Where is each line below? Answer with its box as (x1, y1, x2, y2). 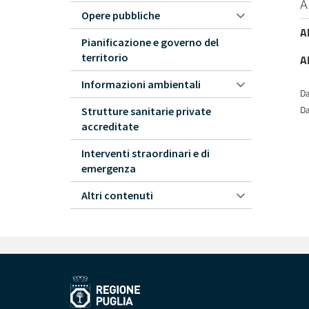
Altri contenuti (81, 188, 153, 202)
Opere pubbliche (81, 8, 160, 22)
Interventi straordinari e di (81, 146, 210, 160)
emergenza (81, 161, 136, 175)
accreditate (81, 119, 139, 133)
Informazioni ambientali (81, 77, 201, 91)
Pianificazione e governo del (81, 35, 219, 49)
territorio (81, 50, 128, 64)
